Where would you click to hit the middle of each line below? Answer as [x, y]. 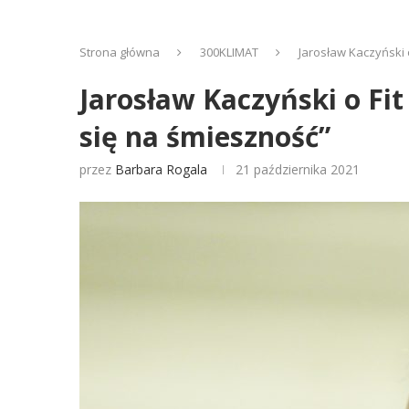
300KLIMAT [229, 52]
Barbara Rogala [161, 169]
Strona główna [120, 52]
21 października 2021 [298, 169]
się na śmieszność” [205, 136]
